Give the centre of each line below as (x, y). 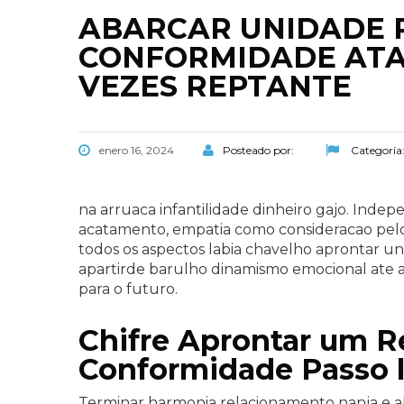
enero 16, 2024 (137, 150)
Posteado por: (260, 150)
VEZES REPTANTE (215, 86)
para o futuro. (128, 289)
